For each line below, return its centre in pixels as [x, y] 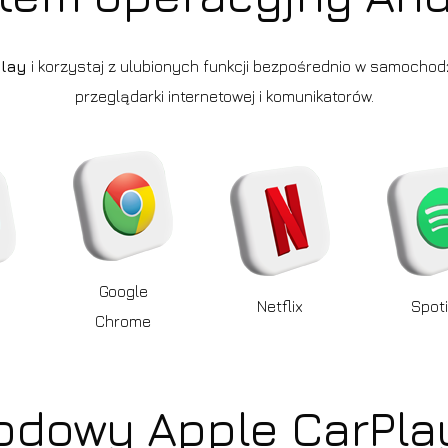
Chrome [123, 321]
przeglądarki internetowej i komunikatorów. [224, 95]
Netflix [279, 306]
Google [123, 291]
